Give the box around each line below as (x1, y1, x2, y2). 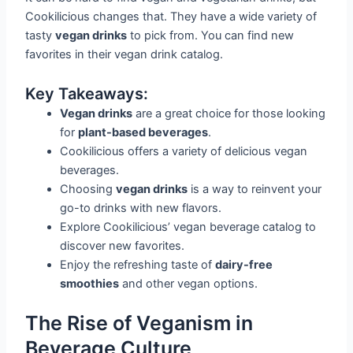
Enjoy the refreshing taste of (60, 258, 216, 273)
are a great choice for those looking (132, 106, 326, 121)
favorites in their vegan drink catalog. (25, 46, 224, 61)
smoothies (60, 277, 120, 292)
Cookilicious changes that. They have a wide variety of (25, 9, 318, 24)
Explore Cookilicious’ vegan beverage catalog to (60, 220, 317, 235)
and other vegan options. (119, 277, 258, 292)
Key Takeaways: (25, 84, 149, 104)
